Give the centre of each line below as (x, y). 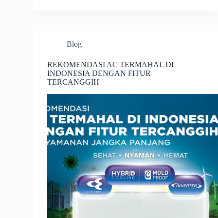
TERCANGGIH (73, 82)
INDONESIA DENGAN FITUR (99, 73)
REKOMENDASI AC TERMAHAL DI (111, 64)
